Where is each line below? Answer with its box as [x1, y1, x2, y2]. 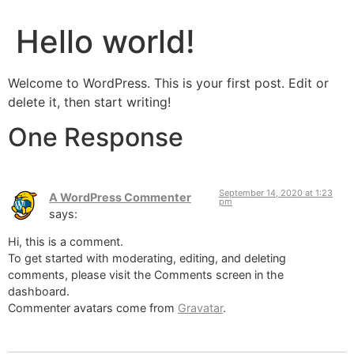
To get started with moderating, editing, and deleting [8, 251, 286, 265]
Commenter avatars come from [8, 301, 178, 315]
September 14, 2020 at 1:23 [219, 186, 333, 198]
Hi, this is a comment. [8, 235, 123, 249]
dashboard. [8, 284, 70, 299]
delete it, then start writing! [8, 93, 171, 110]
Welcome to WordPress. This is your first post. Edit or [8, 74, 329, 91]
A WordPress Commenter [49, 190, 191, 204]
